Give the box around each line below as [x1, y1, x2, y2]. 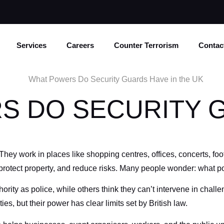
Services [16, 41, 47, 49]
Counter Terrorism [114, 41, 179, 49]
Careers [66, 41, 94, 49]
